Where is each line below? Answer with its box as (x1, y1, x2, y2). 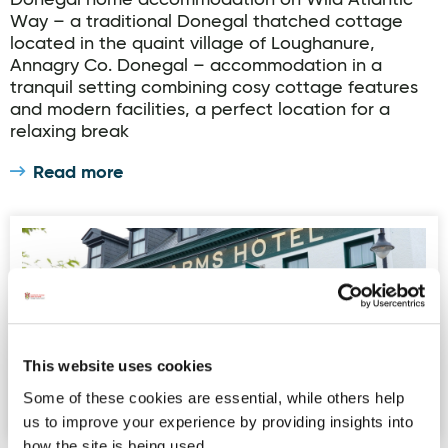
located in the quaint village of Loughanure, (10, 35, 375, 53)
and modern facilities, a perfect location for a (10, 101, 390, 119)
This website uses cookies (23, 357, 213, 375)
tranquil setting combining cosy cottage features (10, 79, 418, 97)
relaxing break (10, 123, 129, 141)
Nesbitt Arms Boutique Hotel (22, 232, 230, 248)
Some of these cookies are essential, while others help (23, 388, 404, 406)
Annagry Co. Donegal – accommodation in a (10, 57, 382, 75)
